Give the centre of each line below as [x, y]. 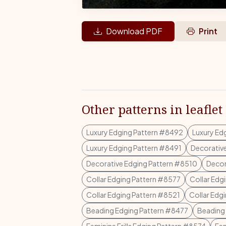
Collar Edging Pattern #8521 [133, 195]
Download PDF [134, 31]
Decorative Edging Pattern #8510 [142, 163]
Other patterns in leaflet [152, 109]
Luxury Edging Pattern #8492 [135, 132]
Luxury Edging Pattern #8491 [134, 148]
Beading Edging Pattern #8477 [137, 210]
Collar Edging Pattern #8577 [133, 179]
